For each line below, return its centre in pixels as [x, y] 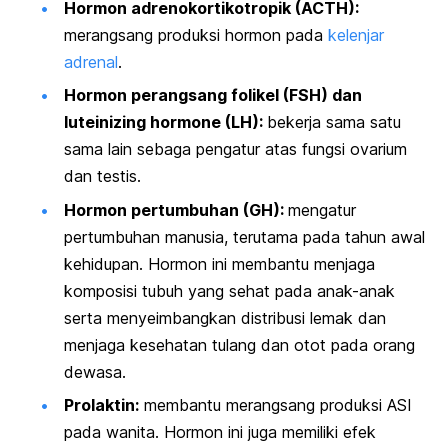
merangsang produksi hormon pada [196, 34]
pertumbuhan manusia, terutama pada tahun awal [244, 236]
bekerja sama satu [334, 122]
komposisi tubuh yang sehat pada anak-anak [229, 290]
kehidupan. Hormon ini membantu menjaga [219, 263]
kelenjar [356, 34]
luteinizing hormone [142, 122]
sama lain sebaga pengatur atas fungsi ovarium [235, 149]
